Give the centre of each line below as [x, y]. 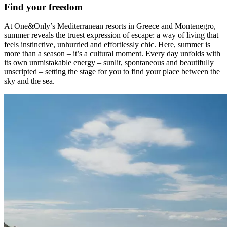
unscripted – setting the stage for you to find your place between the [112, 72]
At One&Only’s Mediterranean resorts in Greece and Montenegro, [110, 26]
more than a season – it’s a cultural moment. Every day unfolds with [112, 54]
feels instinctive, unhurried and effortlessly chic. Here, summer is [107, 45]
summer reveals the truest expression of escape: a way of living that [111, 35]
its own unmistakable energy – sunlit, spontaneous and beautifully [109, 63]
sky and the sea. [29, 81]
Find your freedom [43, 7]
